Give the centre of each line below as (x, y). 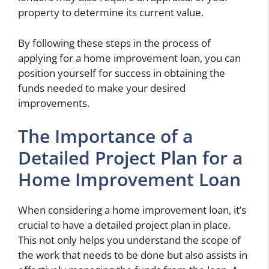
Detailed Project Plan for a (130, 158)
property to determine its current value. (111, 13)
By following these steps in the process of (114, 43)
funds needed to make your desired (102, 88)
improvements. (54, 103)
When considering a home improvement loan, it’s (132, 210)
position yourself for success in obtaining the (122, 73)
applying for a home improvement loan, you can (129, 58)
